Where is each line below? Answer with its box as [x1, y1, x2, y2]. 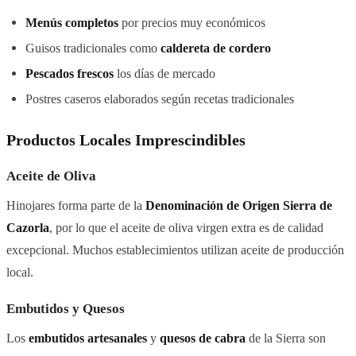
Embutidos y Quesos [6, 300, 125, 316]
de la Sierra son [246, 330, 326, 346]
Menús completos [25, 14, 118, 30]
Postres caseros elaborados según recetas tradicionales [25, 91, 294, 106]
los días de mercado [114, 65, 215, 81]
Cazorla [6, 219, 49, 235]
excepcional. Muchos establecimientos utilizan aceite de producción [6, 242, 344, 257]
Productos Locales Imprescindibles [6, 131, 246, 149]
